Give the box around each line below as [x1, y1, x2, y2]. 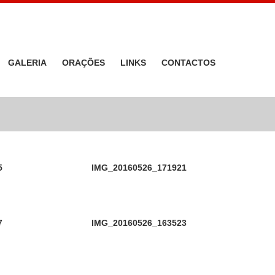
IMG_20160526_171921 [91, 163, 187, 172]
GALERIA [8, 58, 47, 68]
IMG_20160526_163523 [91, 218, 187, 228]
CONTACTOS [161, 58, 215, 68]
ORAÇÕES [62, 58, 105, 68]
